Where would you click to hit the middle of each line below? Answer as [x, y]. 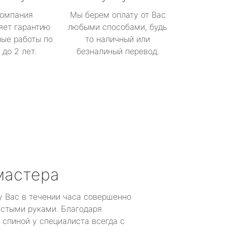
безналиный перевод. [118, 51]
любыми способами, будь [118, 27]
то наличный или [118, 39]
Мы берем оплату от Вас [118, 15]
